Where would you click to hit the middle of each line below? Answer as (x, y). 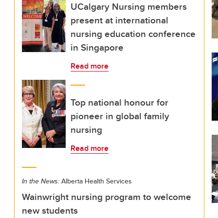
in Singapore (97, 47)
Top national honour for (119, 102)
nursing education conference (133, 34)
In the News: (41, 181)
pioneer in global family (120, 116)
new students (50, 210)
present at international (119, 20)
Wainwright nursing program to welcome (107, 197)
